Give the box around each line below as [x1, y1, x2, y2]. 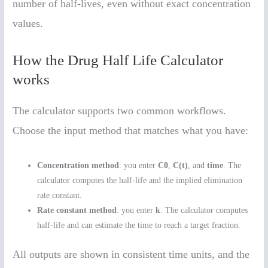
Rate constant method [37, 205, 117, 215]
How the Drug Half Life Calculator [13, 51, 224, 68]
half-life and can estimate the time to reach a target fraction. [37, 220, 241, 230]
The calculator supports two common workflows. [13, 104, 227, 117]
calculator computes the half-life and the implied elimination [37, 175, 243, 185]
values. [13, 17, 44, 30]
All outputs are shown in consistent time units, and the [13, 248, 250, 261]
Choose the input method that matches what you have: [13, 124, 249, 136]
